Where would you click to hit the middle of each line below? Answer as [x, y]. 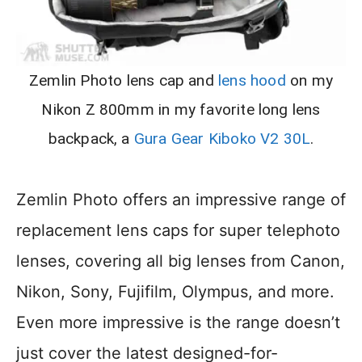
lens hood [252, 81]
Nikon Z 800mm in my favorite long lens [181, 110]
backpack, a [91, 139]
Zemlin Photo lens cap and [124, 81]
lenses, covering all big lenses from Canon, [181, 261]
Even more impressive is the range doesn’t [178, 323]
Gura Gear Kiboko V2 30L [222, 139]
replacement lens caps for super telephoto [178, 231]
